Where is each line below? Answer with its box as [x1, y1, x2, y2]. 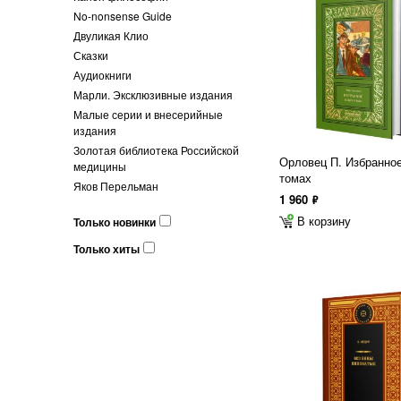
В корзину [297, 212, 351, 229]
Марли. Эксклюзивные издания [73, 87, 233, 102]
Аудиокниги [73, 67, 132, 82]
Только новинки [73, 214, 156, 230]
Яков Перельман [73, 178, 158, 193]
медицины [73, 158, 126, 174]
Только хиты [73, 241, 140, 257]
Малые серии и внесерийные [73, 107, 223, 122]
